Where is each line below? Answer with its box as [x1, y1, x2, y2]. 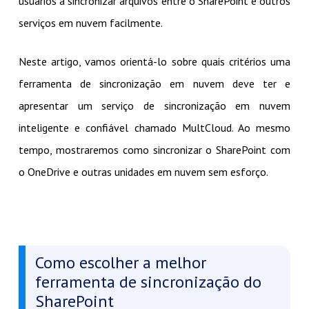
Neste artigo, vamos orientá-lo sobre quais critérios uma [18, 54, 291, 68]
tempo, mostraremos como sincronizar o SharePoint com [18, 142, 291, 157]
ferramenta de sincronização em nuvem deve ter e [18, 76, 291, 90]
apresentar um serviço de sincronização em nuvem [18, 98, 291, 112]
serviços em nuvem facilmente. [18, 15, 163, 30]
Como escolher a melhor [34, 251, 206, 273]
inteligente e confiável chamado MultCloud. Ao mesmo [18, 120, 291, 134]
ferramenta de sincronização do [34, 270, 261, 292]
